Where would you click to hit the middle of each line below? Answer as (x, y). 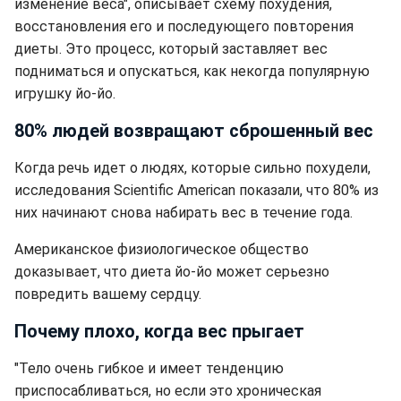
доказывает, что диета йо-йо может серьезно (172, 272)
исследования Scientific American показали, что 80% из (196, 191)
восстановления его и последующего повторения (184, 27)
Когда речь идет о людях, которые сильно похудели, (192, 168)
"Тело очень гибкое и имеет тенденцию (149, 369)
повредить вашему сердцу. (108, 294)
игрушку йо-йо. (65, 94)
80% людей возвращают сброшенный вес (194, 131)
